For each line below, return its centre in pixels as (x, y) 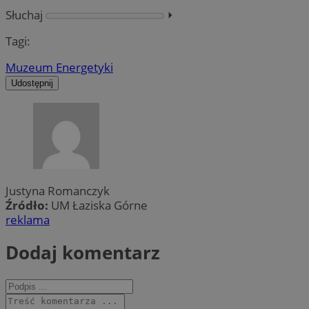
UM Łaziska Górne (99, 205)
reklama (28, 219)
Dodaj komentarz (83, 253)
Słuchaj (24, 15)
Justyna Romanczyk (58, 190)
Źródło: (28, 205)
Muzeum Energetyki (59, 68)
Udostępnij (32, 83)
